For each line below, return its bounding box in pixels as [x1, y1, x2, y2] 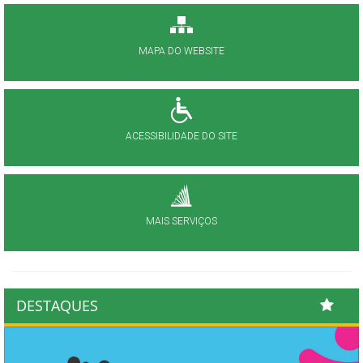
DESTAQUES [16, 296, 98, 315]
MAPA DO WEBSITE [139, 45, 224, 57]
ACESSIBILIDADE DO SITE [126, 130, 237, 142]
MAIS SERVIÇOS [146, 216, 217, 227]
